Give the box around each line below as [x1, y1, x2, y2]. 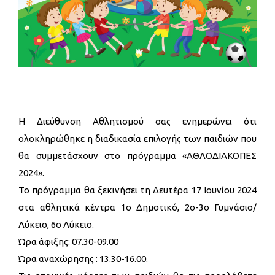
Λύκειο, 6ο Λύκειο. [18, 219, 94, 230]
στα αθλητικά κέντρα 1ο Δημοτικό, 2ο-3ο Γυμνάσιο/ [18, 202, 257, 213]
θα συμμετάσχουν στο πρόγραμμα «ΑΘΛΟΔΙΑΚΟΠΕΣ [18, 150, 257, 161]
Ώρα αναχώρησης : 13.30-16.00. [18, 254, 148, 265]
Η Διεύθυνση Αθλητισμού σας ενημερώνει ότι [18, 116, 257, 127]
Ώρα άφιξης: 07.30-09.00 [18, 236, 118, 247]
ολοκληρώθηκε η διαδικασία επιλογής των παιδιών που [18, 133, 257, 144]
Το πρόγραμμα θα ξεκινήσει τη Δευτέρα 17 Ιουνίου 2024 [18, 185, 257, 196]
